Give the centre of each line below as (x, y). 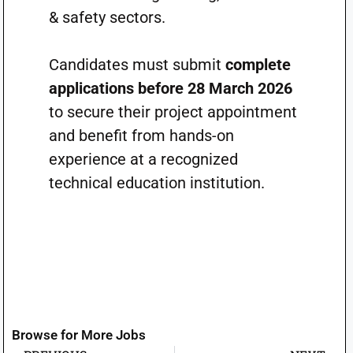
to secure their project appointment (173, 112)
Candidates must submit (137, 65)
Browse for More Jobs (79, 335)
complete (258, 65)
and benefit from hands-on (141, 136)
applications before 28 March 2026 (170, 88)
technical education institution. (156, 183)
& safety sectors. (107, 17)
